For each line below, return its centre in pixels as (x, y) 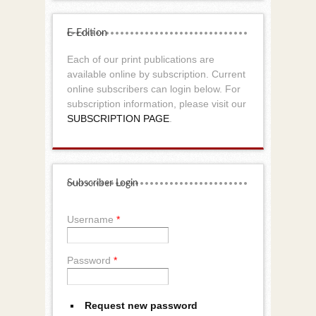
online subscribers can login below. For (154, 89)
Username (92, 219)
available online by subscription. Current (156, 74)
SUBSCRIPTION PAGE (118, 118)
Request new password (141, 305)
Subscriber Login (103, 183)
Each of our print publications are (141, 59)
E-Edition (87, 33)
